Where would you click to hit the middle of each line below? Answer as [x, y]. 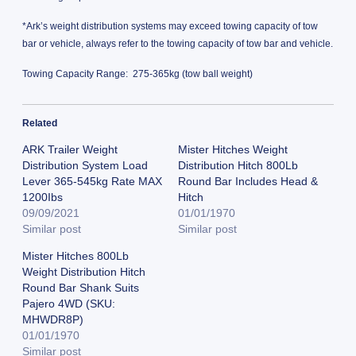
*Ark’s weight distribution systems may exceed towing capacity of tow [170, 27]
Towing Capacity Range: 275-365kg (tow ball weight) [137, 74]
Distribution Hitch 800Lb [238, 166]
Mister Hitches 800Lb [75, 256]
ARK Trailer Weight [70, 150]
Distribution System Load [85, 166]
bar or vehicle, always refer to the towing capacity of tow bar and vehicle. [177, 44]
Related [39, 124]
